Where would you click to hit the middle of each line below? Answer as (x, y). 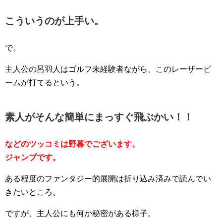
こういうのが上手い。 (55, 21)
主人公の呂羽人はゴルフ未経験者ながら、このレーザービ (108, 69)
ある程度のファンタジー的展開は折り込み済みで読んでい (108, 178)
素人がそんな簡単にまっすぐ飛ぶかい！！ (99, 117)
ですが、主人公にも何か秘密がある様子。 (80, 213)
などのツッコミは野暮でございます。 (72, 144)
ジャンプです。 (33, 157)
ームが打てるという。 (45, 82)
